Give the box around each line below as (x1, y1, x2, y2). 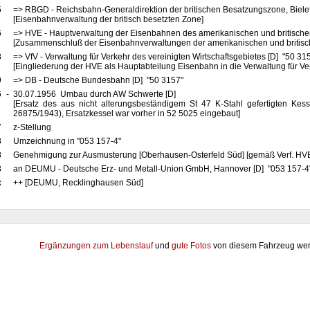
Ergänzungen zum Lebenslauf (39, 241, 153, 250)
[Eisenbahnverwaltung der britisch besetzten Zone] (12, 15, 203, 24)
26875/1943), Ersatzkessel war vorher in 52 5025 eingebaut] (12, 109, 240, 118)
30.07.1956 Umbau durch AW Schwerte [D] (12, 89, 180, 99)
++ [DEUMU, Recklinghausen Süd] (12, 178, 143, 188)
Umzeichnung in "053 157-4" (12, 136, 123, 146)
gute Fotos (172, 241, 211, 250)
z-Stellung (12, 122, 53, 132)
